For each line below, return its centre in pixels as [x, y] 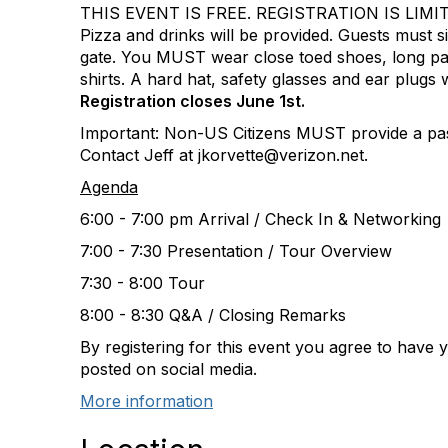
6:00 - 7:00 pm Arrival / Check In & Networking [260, 219]
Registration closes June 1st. [192, 101]
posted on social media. [168, 369]
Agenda [109, 187]
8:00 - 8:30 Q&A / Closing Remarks [213, 315]
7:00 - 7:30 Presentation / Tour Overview [236, 251]
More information [146, 401]
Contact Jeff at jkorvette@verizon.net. [224, 155]
